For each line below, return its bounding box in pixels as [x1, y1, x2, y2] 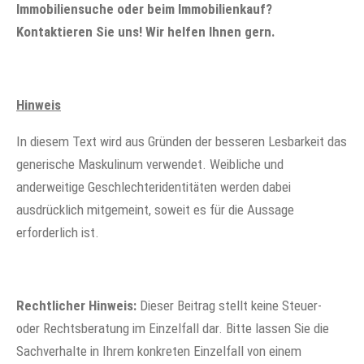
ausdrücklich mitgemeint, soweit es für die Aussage [16, 201, 294, 219]
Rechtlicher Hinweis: [16, 297, 140, 314]
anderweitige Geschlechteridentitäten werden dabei [16, 179, 291, 196]
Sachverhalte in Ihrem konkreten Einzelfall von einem [16, 343, 301, 360]
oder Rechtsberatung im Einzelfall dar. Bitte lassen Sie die [16, 320, 329, 337]
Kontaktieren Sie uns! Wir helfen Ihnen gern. [16, 24, 275, 41]
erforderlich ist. [16, 224, 99, 241]
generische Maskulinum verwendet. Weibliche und [16, 156, 284, 173]
